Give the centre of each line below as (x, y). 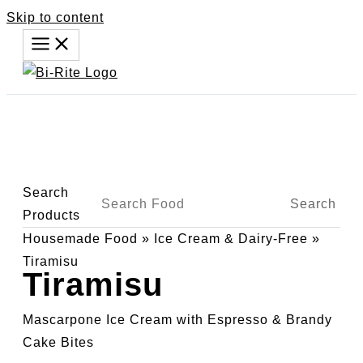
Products (51, 215)
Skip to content (55, 17)
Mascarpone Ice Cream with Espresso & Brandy (177, 320)
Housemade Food (80, 239)
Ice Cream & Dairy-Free (231, 239)
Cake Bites (58, 342)
